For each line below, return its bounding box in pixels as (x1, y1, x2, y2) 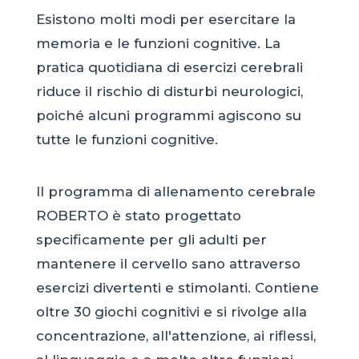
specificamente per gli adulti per (35, 231, 267, 248)
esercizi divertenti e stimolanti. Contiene (35, 279, 319, 296)
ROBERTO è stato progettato (35, 207, 241, 224)
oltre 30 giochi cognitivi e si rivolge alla (35, 303, 307, 320)
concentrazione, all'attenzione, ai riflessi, (35, 327, 316, 344)
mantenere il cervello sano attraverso (35, 255, 301, 272)
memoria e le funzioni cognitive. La (35, 34, 280, 51)
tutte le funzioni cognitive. (35, 131, 218, 147)
